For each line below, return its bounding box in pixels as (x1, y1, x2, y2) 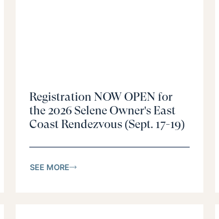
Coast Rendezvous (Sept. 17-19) (29, 117, 185, 131)
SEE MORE (30, 162, 69, 172)
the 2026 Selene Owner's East (29, 104, 175, 118)
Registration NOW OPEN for (29, 90, 173, 104)
